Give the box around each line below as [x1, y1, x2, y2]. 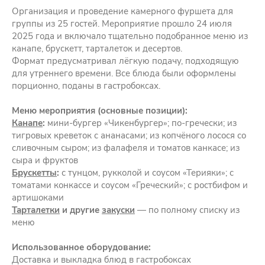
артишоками [12, 191, 64, 203]
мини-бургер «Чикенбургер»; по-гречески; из [45, 117, 237, 129]
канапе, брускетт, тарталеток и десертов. [12, 42, 182, 54]
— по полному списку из [135, 203, 240, 216]
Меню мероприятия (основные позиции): [12, 104, 188, 117]
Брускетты [12, 166, 57, 179]
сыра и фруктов [12, 154, 78, 166]
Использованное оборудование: [12, 241, 151, 253]
